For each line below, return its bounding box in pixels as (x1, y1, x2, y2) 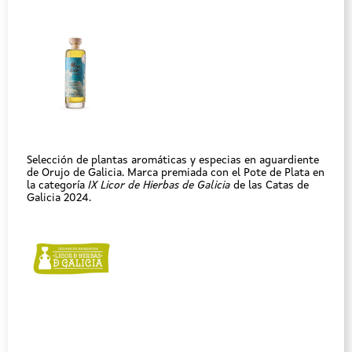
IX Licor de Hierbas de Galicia (88, 180, 230, 191)
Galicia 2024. (27, 192, 91, 203)
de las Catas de (230, 180, 309, 191)
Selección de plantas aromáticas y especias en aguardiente (27, 155, 319, 166)
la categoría (27, 180, 88, 191)
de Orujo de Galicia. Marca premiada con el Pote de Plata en (27, 167, 324, 178)
